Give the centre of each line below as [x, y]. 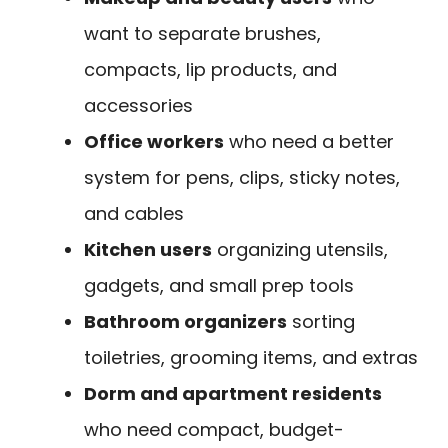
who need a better [309, 141]
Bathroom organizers [185, 321]
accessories [138, 105]
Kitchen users [148, 249]
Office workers [154, 141]
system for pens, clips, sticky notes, [242, 177]
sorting [321, 321]
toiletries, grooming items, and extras [251, 357]
